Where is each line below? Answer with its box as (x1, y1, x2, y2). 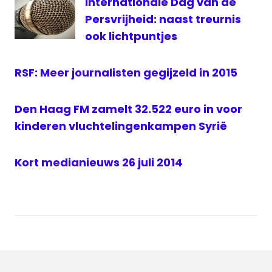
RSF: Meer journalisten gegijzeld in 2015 (15, 64, 237, 80)
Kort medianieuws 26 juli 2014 (15, 154, 183, 170)
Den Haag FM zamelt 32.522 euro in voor (15, 101, 242, 117)
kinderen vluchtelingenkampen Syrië (15, 118, 227, 134)
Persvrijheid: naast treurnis (85, 11, 241, 27)
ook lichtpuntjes (85, 28, 177, 44)
